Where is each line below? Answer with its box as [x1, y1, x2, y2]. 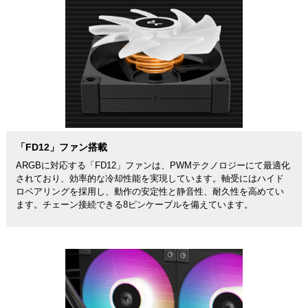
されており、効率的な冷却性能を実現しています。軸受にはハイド [15, 173, 284, 184]
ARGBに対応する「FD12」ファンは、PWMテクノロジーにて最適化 [15, 160, 290, 170]
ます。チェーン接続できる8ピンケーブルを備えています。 [15, 199, 253, 210]
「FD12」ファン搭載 [15, 141, 107, 153]
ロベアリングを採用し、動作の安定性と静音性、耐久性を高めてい [15, 186, 284, 197]
